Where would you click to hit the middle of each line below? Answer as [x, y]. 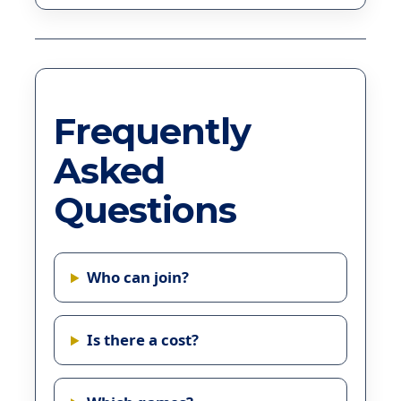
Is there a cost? [142, 340]
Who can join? [137, 277]
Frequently [152, 131]
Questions [145, 209]
